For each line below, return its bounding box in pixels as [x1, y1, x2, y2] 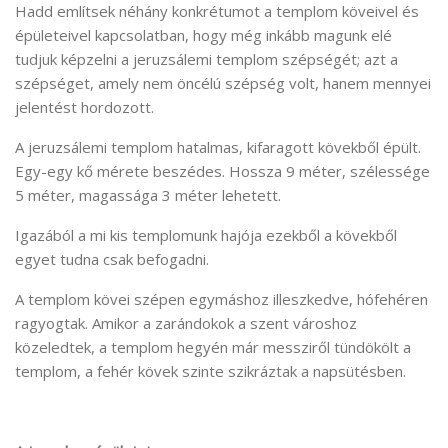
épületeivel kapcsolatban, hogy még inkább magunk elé [15, 25, 392, 46]
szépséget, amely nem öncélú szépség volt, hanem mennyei [15, 73, 431, 94]
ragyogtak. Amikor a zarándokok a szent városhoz [15, 313, 357, 334]
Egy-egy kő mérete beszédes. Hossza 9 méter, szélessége [15, 161, 430, 182]
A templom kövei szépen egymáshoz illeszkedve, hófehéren [15, 289, 428, 310]
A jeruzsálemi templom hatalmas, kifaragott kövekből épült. [15, 137, 421, 158]
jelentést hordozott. [15, 97, 154, 118]
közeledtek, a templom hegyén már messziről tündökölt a [15, 337, 411, 358]
